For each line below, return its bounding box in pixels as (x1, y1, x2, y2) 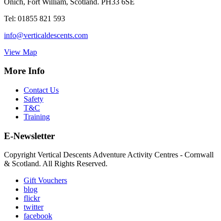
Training (24, 112, 50, 121)
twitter (24, 203, 43, 212)
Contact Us (24, 85, 59, 94)
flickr (24, 194, 40, 203)
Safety (24, 94, 43, 103)
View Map (4, 47, 37, 56)
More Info (4, 66, 45, 76)
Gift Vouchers (24, 176, 67, 185)
